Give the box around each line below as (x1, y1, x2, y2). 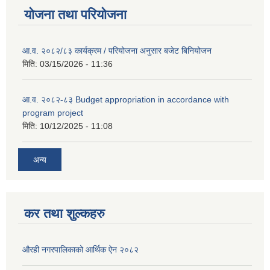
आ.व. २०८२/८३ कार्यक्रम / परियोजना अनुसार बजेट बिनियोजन (22, 45, 212, 55)
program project (22, 107, 83, 118)
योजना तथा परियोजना (24, 7, 127, 22)
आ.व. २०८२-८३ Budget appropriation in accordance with (22, 94, 229, 104)
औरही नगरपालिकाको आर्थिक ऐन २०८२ (22, 245, 139, 255)
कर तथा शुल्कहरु (24, 206, 105, 222)
